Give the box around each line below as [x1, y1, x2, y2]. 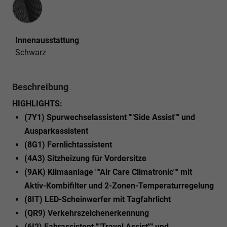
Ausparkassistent [24, 126, 88, 136]
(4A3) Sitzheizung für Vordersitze [24, 153, 146, 163]
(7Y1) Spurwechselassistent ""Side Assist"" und [24, 112, 195, 122]
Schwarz [15, 47, 46, 57]
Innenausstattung [15, 35, 79, 45]
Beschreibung [12, 81, 68, 92]
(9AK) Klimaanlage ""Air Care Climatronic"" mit [24, 167, 192, 177]
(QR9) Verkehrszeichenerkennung [24, 208, 149, 218]
